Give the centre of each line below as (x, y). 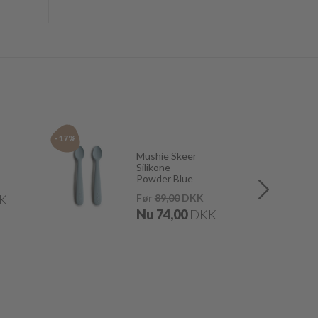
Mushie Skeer (166, 156)
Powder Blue (164, 179)
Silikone (153, 167)
